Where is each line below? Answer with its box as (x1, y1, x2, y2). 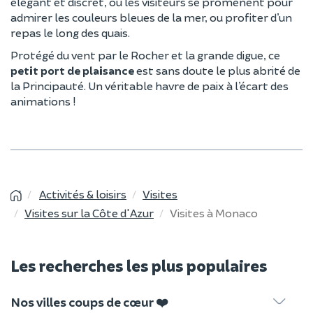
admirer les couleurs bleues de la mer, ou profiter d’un (10, 10, 292, 24)
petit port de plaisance (10, 63, 134, 77)
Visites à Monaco (170, 205, 258, 219)
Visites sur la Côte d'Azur (24, 205, 154, 219)
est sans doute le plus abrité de (134, 63, 300, 77)
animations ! (10, 94, 75, 108)
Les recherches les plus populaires (10, 255, 268, 275)
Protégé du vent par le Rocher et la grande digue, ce (10, 48, 280, 61)
